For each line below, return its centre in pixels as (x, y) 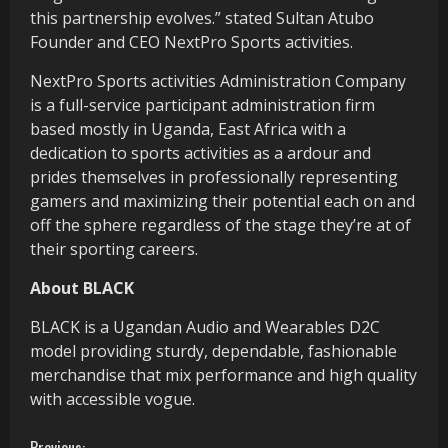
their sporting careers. (114, 248)
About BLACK (82, 287)
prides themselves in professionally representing (214, 176)
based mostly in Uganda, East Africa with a (188, 128)
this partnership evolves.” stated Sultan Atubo (202, 17)
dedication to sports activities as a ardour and (200, 152)
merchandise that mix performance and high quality (223, 374)
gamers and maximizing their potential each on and (222, 200)
